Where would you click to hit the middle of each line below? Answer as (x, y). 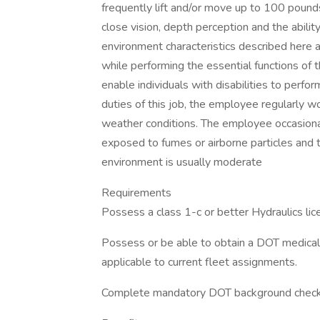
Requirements (136, 193)
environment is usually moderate (182, 162)
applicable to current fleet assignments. (199, 262)
